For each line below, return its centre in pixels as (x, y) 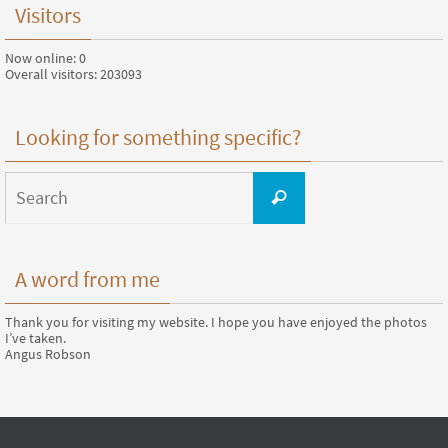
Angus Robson (48, 353)
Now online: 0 (45, 57)
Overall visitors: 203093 (73, 73)
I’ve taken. (35, 337)
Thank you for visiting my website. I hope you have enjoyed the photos (216, 321)
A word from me (87, 278)
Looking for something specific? (158, 136)
